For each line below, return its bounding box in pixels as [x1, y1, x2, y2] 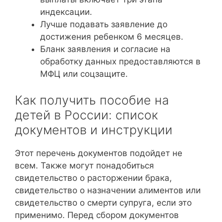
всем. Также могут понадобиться [15, 161, 154, 170]
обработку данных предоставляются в [40, 56, 201, 66]
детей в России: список [15, 108, 158, 122]
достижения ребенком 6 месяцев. [40, 31, 183, 42]
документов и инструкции [15, 122, 172, 137]
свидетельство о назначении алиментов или [15, 185, 201, 195]
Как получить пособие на [15, 93, 169, 108]
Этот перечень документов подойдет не [15, 148, 182, 158]
